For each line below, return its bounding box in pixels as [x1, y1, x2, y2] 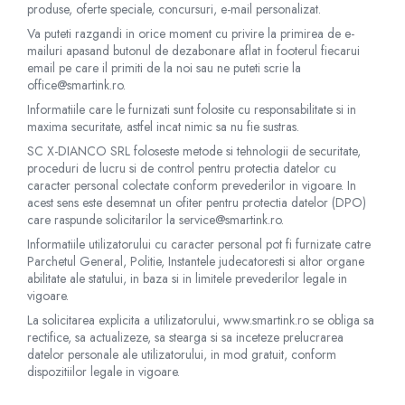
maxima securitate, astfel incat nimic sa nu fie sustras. [27, 118, 299, 136]
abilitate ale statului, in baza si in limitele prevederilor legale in [27, 269, 347, 287]
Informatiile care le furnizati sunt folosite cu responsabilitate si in [27, 100, 356, 118]
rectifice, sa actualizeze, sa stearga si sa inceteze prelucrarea [27, 328, 344, 346]
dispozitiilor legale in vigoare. [27, 363, 184, 381]
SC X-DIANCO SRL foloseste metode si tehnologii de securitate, [27, 142, 361, 160]
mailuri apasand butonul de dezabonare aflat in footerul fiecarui [27, 42, 360, 60]
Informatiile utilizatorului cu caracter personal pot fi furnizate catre [27, 235, 371, 253]
